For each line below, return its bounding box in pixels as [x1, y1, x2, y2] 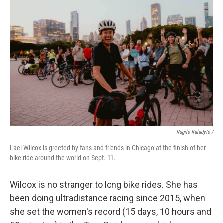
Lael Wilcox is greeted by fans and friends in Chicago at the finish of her [10, 144, 206, 152]
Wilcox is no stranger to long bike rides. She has [10, 179, 198, 190]
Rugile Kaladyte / [176, 129, 213, 135]
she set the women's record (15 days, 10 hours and [10, 206, 211, 217]
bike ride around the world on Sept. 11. [10, 154, 116, 162]
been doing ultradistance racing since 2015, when [10, 193, 205, 203]
